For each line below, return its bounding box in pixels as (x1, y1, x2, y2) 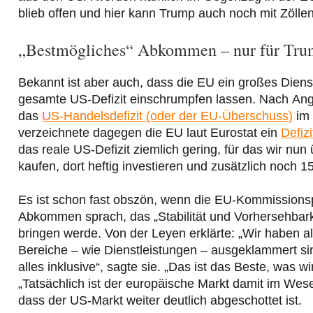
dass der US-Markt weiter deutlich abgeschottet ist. (18, 293, 302, 307)
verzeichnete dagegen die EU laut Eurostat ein (18, 125, 281, 140)
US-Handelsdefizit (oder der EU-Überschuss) (42, 108, 293, 123)
